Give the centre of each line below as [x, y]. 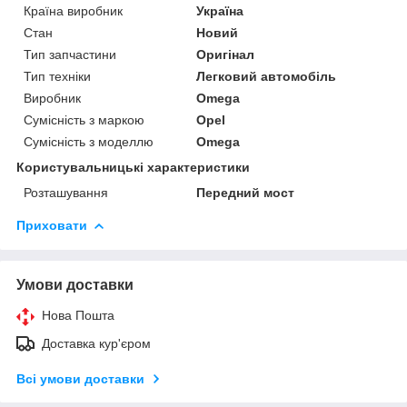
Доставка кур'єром [96, 343]
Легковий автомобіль [267, 76]
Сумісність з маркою [84, 119]
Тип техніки [57, 76]
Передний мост [246, 192]
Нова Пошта [78, 315]
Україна [220, 10]
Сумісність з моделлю [89, 141]
